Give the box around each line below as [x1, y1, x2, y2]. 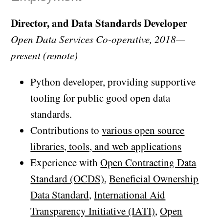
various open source [102, 123, 185, 137]
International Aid [94, 188, 166, 202]
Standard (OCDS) [30, 172, 105, 186]
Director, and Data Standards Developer [11, 16, 188, 31]
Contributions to [30, 123, 102, 137]
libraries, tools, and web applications [30, 139, 182, 153]
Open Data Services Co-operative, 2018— [11, 32, 186, 46]
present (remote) [11, 48, 78, 63]
